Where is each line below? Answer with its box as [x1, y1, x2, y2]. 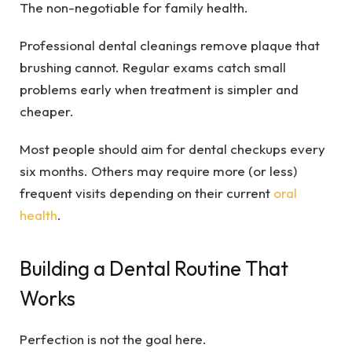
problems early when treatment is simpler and [20, 81, 299, 97]
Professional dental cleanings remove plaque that [20, 37, 320, 53]
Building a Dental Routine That [20, 255, 288, 281]
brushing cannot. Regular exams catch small [20, 59, 286, 75]
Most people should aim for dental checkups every [20, 141, 325, 158]
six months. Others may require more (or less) [20, 163, 297, 180]
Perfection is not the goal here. [20, 330, 207, 347]
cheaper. [20, 103, 74, 119]
